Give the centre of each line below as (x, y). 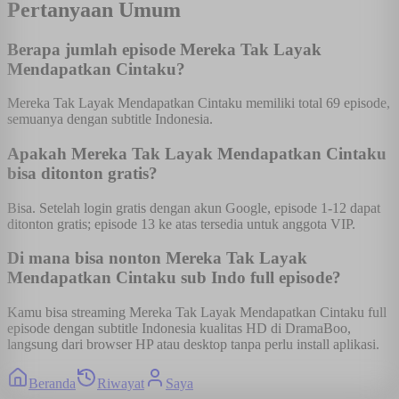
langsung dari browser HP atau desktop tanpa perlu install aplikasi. (193, 345)
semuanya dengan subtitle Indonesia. (110, 119)
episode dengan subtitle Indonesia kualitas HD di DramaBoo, (179, 329)
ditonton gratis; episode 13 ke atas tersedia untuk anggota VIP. (181, 224)
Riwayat (121, 384)
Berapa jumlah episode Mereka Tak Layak (164, 49)
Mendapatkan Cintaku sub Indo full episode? (174, 278)
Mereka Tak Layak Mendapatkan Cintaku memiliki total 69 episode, (199, 103)
